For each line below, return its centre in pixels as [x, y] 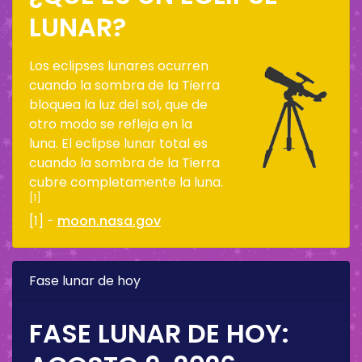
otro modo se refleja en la [111, 124]
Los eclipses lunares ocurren [119, 65]
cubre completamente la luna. [126, 182]
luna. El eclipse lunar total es [118, 143]
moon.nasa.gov [109, 221]
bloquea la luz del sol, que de [118, 104]
